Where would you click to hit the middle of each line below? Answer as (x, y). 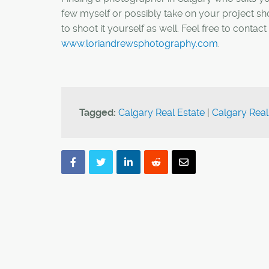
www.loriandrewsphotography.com (140, 43)
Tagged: (98, 112)
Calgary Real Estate (162, 112)
